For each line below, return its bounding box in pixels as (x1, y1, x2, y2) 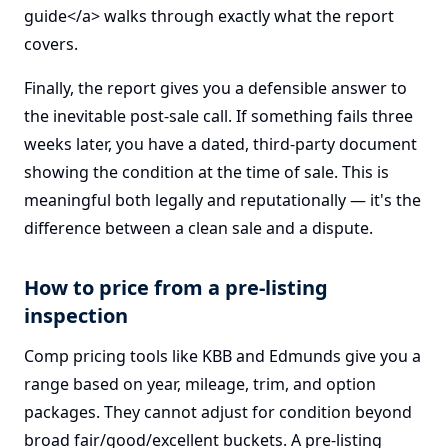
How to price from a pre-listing (24, 274, 328, 301)
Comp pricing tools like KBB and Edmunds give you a (24, 345, 421, 367)
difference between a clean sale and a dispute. (24, 217, 373, 239)
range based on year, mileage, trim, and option (24, 373, 376, 395)
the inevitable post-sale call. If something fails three (24, 105, 413, 127)
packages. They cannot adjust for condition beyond (24, 401, 412, 423)
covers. (24, 33, 78, 55)
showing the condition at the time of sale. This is (24, 161, 389, 183)
